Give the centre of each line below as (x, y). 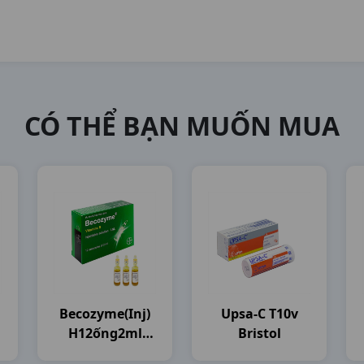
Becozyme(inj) (105, 314)
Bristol (259, 333)
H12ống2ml (105, 333)
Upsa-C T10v (259, 314)
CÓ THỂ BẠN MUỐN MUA (182, 126)
